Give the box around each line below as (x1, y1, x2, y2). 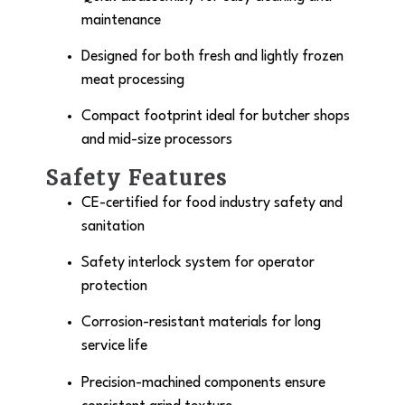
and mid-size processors (81, 133, 232, 148)
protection (81, 279, 147, 295)
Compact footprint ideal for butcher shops (81, 109, 350, 125)
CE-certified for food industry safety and (81, 195, 343, 211)
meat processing (81, 72, 184, 88)
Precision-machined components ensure (81, 375, 325, 391)
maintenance (81, 13, 161, 28)
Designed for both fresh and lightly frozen (81, 49, 344, 64)
